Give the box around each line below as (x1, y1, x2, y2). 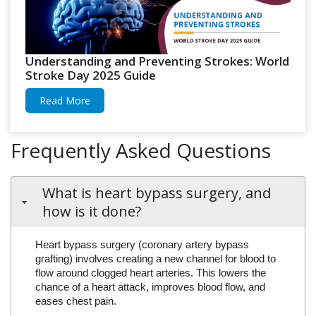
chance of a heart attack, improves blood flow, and (35, 281, 265, 293)
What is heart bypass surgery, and (42, 183, 271, 202)
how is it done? (42, 201, 141, 221)
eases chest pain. (35, 295, 116, 308)
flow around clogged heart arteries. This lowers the (35, 267, 266, 279)
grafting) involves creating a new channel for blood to (35, 253, 276, 265)
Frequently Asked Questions (11, 136, 271, 164)
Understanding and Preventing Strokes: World (25, 52, 289, 69)
